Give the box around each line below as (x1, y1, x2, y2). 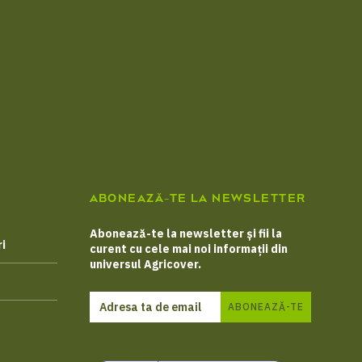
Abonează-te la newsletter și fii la (89, 226, 282, 242)
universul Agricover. (89, 257, 201, 272)
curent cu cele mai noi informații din (89, 242, 288, 257)
